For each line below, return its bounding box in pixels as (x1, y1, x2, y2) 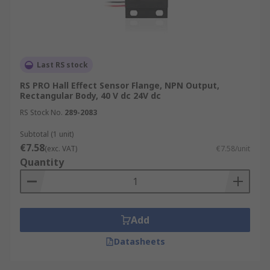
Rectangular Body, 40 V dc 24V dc (20, 90, 161, 101)
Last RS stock (37, 60, 88, 70)
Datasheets (113, 236, 165, 247)
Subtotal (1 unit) (20, 129, 74, 139)
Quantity (20, 155, 64, 169)
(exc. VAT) (45, 143, 77, 154)
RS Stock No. (20, 107, 63, 118)
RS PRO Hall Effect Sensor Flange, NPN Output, (20, 80, 219, 91)
